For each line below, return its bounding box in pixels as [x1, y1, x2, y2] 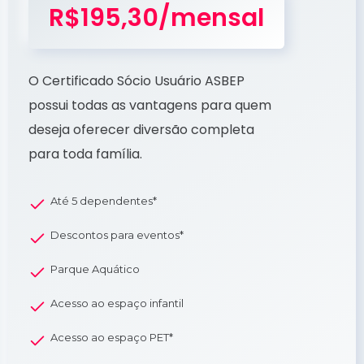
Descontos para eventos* [50, 227, 184, 241]
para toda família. [28, 144, 142, 163]
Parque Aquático [50, 262, 140, 275]
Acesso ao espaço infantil [50, 296, 184, 310]
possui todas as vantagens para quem [28, 95, 271, 115]
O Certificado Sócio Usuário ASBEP [28, 71, 245, 90]
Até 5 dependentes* [50, 193, 157, 207]
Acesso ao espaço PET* [50, 330, 173, 344]
